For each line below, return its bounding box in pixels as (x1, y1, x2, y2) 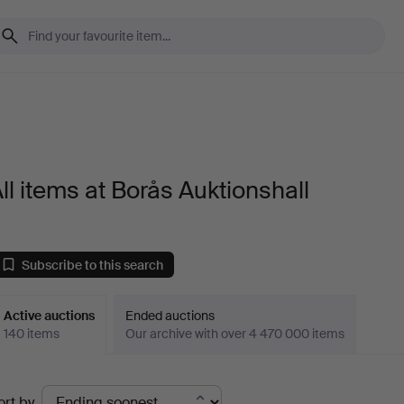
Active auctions (4, 308, 96, 324)
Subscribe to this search (22, 256, 164, 273)
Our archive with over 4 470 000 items (125, 326, 345, 342)
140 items (4, 326, 60, 342)
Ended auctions (125, 308, 216, 324)
